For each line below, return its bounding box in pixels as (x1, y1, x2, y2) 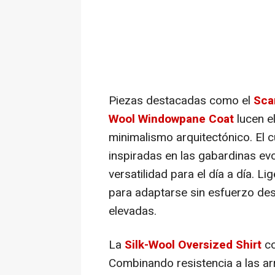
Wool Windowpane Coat (109, 110, 234, 128)
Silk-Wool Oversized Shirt (125, 236, 261, 254)
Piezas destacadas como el (109, 92, 254, 110)
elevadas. (109, 203, 157, 220)
